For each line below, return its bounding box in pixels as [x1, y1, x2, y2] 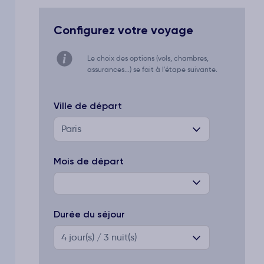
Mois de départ [54, 155, 124, 167]
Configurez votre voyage [54, 22, 193, 37]
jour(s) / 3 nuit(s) [67, 231, 137, 243]
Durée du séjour [54, 208, 125, 220]
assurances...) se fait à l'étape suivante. [87, 65, 217, 74]
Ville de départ [54, 100, 122, 111]
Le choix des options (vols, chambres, [87, 54, 209, 62]
